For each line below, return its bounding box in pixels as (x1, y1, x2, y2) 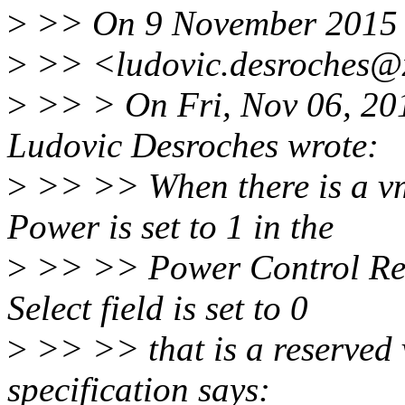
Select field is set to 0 (7, 288, 308, 328)
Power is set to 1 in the (7, 207, 334, 247)
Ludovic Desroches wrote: (7, 126, 379, 165)
